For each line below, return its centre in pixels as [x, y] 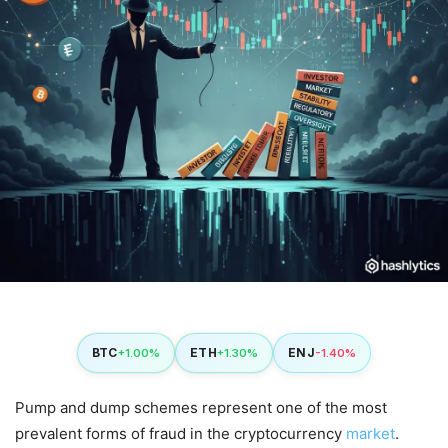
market [370, 433]
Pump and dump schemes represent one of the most [201, 407]
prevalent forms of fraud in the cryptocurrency [180, 433]
